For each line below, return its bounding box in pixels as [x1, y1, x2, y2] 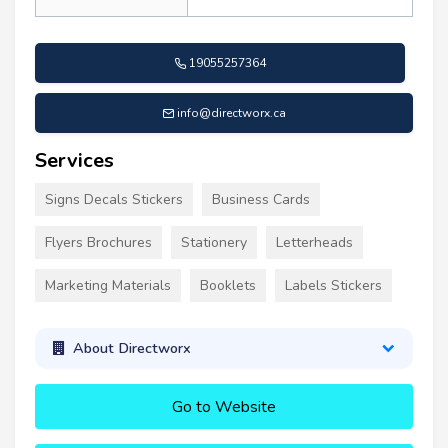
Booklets [200, 275, 256, 295]
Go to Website [172, 395, 276, 418]
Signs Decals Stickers [45, 189, 183, 209]
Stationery [181, 232, 247, 252]
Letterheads [276, 232, 353, 252]
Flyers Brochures [45, 232, 152, 252]
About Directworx [72, 338, 191, 359]
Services [35, 146, 114, 174]
